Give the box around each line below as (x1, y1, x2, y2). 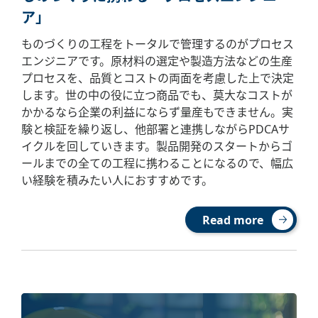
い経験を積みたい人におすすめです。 (21, 172, 213, 188)
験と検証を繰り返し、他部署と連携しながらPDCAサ (21, 121, 290, 137)
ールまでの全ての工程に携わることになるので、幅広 (21, 155, 293, 171)
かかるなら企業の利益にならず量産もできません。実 (21, 104, 293, 120)
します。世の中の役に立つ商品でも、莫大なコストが (21, 87, 292, 103)
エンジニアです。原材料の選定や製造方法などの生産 (21, 53, 292, 69)
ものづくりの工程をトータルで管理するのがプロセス (21, 36, 294, 52)
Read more (202, 212, 263, 228)
